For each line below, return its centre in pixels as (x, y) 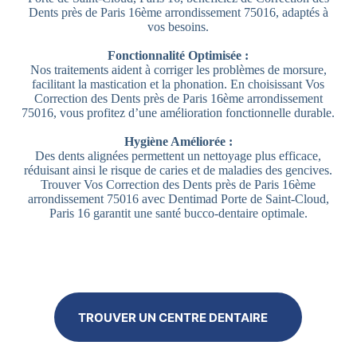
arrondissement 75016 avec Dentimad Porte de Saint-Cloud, (178, 199)
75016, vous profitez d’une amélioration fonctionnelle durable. (178, 113)
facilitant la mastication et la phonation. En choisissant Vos (178, 84)
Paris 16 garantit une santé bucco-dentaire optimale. (178, 214)
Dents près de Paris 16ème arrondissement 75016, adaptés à (178, 13)
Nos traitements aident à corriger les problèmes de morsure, (178, 70)
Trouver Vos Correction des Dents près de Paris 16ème (178, 185)
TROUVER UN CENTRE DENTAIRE (173, 317)
